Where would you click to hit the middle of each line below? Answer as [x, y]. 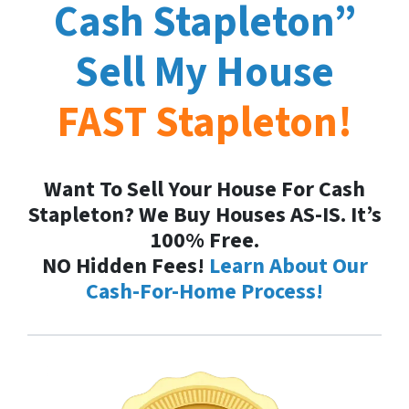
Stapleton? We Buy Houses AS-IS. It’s [204, 215]
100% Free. [204, 240]
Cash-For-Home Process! [204, 291]
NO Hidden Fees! [125, 266]
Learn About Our [288, 266]
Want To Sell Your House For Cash [204, 189]
